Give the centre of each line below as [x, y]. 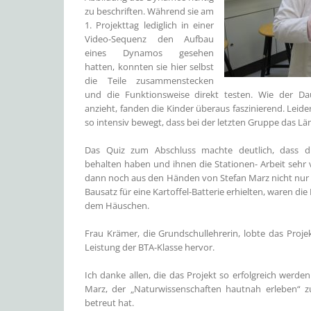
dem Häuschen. [117, 205]
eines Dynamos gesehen [150, 53]
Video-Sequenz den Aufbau [150, 39]
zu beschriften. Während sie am [150, 11]
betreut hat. [109, 303]
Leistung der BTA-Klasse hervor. [150, 247]
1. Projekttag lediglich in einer [150, 25]
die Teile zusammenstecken [150, 81]
